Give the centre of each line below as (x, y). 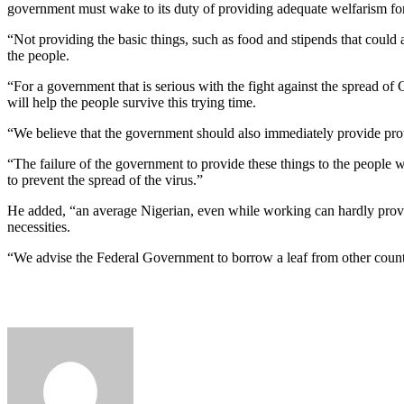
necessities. (39, 226)
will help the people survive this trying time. (132, 102)
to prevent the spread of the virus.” (105, 179)
